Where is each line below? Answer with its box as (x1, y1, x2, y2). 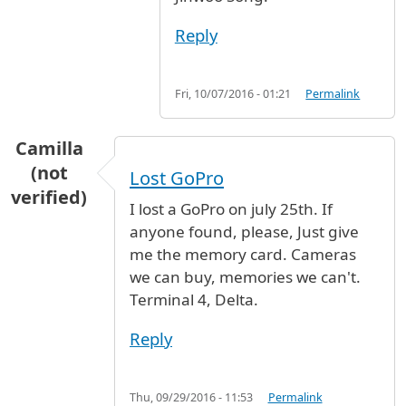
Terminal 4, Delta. (130, 289, 258, 311)
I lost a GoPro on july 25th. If (130, 198, 333, 220)
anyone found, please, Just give (130, 221, 359, 243)
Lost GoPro (130, 166, 224, 191)
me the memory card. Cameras (130, 244, 356, 266)
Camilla (14, 135, 83, 160)
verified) (11, 184, 87, 209)
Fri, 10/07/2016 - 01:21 (174, 85, 291, 101)
